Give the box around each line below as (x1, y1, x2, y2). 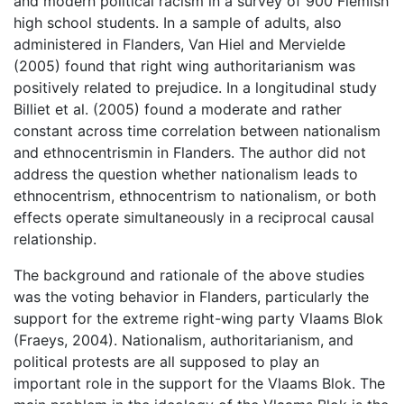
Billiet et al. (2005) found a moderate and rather (14, 100, 342, 118)
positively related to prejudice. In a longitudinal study (14, 78, 377, 96)
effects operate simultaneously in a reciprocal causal (14, 208, 374, 226)
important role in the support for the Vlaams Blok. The (14, 374, 385, 392)
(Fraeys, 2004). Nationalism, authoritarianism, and (14, 331, 353, 349)
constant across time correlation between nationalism (14, 122, 381, 140)
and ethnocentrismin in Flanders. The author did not (14, 143, 366, 161)
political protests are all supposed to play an (14, 353, 319, 371)
